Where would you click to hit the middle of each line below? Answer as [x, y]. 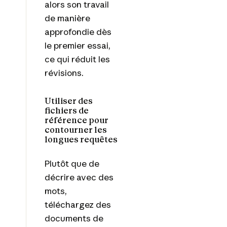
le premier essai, [77, 45]
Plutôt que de [72, 163]
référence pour [76, 120]
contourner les [75, 129]
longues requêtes [81, 139]
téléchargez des [78, 204]
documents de [74, 218]
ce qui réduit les [77, 59]
